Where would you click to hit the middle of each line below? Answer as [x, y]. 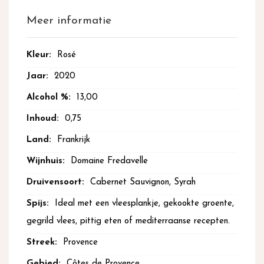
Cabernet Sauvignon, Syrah [143, 183]
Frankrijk [74, 140]
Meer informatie [69, 21]
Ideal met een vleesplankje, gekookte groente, [144, 204]
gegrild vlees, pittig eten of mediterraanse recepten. [128, 222]
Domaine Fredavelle [109, 161]
